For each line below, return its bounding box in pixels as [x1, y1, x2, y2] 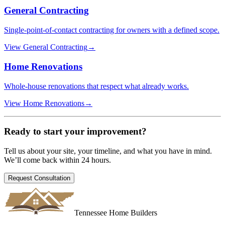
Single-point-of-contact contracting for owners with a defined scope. [4, 26, 219, 35]
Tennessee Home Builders [74, 208, 157, 217]
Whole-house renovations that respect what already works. [4, 81, 189, 90]
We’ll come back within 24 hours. [4, 156, 111, 165]
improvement [87, 126, 142, 137]
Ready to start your [4, 126, 87, 137]
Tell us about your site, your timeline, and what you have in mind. [4, 147, 212, 156]
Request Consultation [8, 174, 70, 182]
